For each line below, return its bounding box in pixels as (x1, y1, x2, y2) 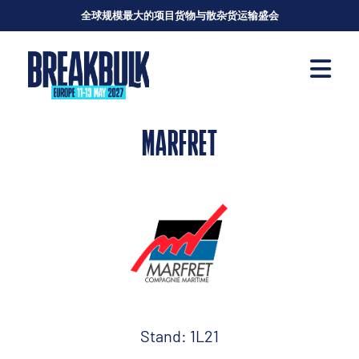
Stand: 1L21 (140, 326, 219, 345)
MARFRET (141, 128, 218, 164)
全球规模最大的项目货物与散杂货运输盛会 (80, 9, 279, 22)
